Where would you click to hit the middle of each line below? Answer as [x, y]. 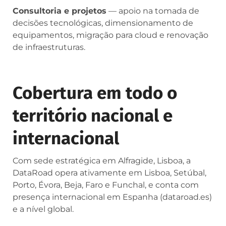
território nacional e [93, 115]
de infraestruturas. [49, 47]
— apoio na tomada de [153, 11]
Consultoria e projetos [60, 11]
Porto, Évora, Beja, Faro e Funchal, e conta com [106, 185]
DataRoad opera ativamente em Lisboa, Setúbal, [109, 173]
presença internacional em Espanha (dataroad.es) [112, 197]
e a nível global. [43, 209]
